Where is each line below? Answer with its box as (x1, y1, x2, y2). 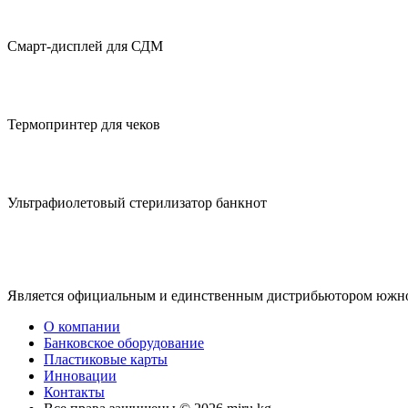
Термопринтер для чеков (7, 116, 160, 132)
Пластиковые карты (44, 351, 168, 367)
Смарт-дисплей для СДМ (7, 37, 163, 54)
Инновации (44, 367, 117, 383)
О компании (44, 318, 120, 334)
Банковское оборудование (44, 334, 204, 351)
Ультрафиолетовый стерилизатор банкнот (7, 194, 267, 210)
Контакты (44, 383, 105, 400)
